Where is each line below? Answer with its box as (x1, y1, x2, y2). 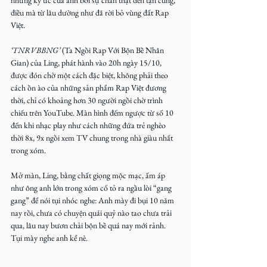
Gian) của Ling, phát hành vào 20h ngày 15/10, (11, 57, 163, 68)
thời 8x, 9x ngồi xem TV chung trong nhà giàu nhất (11, 132, 175, 143)
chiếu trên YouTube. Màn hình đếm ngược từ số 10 (11, 107, 175, 118)
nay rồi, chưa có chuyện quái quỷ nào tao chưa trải (11, 207, 173, 218)
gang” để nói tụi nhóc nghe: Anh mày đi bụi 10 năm (11, 195, 176, 206)
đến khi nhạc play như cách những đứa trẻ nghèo (11, 120, 167, 131)
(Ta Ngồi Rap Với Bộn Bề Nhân (60, 45, 166, 55)
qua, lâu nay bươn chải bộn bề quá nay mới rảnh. (11, 220, 167, 231)
